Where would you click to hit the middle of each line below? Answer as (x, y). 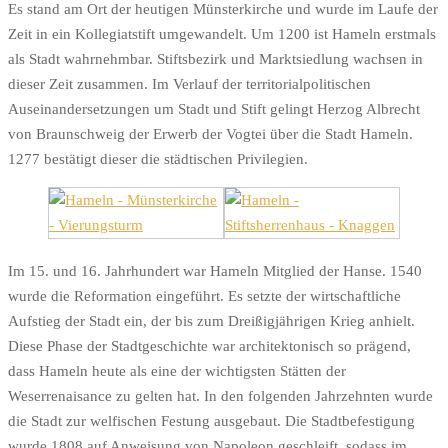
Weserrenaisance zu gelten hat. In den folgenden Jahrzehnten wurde (220, 396)
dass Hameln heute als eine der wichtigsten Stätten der (177, 371)
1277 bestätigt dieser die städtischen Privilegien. (158, 159)
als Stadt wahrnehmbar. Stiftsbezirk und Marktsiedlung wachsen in (215, 59)
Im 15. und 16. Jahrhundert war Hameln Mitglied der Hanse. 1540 (215, 271)
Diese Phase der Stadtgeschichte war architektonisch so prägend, (209, 346)
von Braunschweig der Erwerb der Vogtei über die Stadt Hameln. (210, 134)
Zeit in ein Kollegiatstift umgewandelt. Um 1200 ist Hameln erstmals (222, 34)
